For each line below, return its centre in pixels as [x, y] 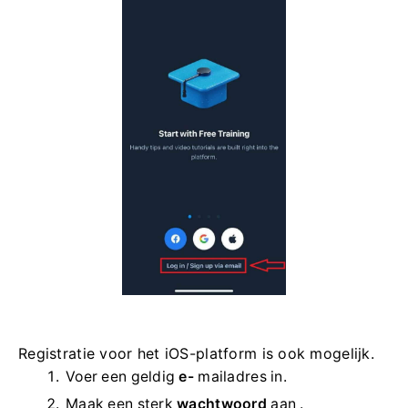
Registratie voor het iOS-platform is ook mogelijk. [196, 353]
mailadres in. [240, 376]
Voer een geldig [122, 376]
